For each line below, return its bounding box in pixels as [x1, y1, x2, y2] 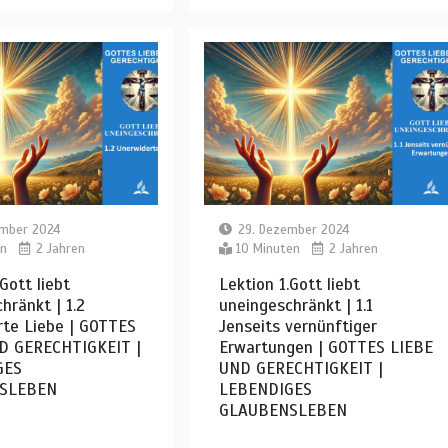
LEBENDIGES [218, 378, 312, 400]
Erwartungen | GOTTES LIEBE [218, 336, 433, 358]
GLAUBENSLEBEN [218, 399, 347, 421]
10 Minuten [235, 240, 300, 257]
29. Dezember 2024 [237, 221, 349, 238]
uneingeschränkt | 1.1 [218, 294, 373, 316]
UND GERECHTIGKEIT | [218, 357, 383, 379]
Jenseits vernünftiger [218, 315, 377, 337]
